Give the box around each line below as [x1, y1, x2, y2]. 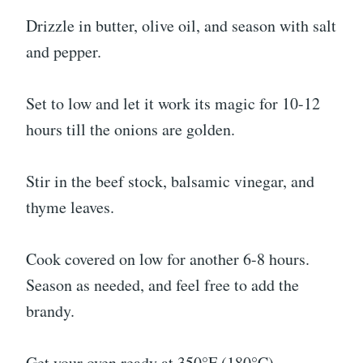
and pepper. [26, 40, 101, 62]
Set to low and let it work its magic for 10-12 [26, 92, 320, 114]
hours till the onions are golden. [26, 117, 235, 140]
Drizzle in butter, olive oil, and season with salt [26, 14, 336, 36]
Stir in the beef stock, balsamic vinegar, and [26, 169, 314, 192]
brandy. [26, 299, 75, 322]
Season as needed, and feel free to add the [26, 273, 299, 296]
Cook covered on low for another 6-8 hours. [26, 247, 310, 270]
